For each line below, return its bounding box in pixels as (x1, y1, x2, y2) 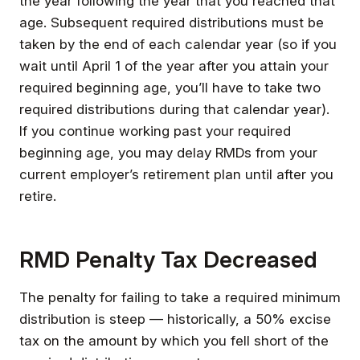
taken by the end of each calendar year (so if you (19, 35, 337, 52)
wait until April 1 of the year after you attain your (19, 57, 329, 74)
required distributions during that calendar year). (19, 100, 329, 117)
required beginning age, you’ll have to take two (19, 79, 321, 96)
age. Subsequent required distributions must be (19, 14, 324, 31)
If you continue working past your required (19, 122, 291, 139)
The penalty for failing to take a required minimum (19, 288, 341, 305)
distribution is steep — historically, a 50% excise (19, 310, 331, 327)
